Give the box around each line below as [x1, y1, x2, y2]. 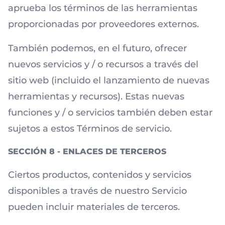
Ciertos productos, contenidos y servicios [8, 169, 191, 180]
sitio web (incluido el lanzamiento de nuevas [8, 75, 209, 86]
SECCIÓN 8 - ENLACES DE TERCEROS [8, 147, 166, 156]
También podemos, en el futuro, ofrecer [8, 43, 187, 54]
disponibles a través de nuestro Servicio [8, 185, 187, 196]
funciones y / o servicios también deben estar [8, 107, 212, 118]
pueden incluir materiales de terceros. [8, 201, 180, 212]
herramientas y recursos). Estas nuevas [8, 91, 184, 102]
